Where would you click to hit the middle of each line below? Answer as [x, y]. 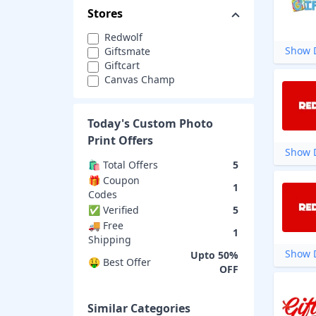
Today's [110, 123]
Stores [105, 13]
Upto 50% [214, 255]
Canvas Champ [140, 79]
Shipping [110, 239]
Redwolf [123, 37]
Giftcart [122, 65]
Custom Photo [173, 123]
